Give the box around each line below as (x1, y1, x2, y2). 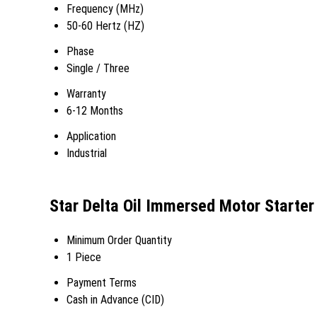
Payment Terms (67, 276, 137, 290)
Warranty (67, 86, 106, 100)
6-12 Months (67, 103, 123, 117)
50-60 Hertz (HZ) (67, 18, 144, 33)
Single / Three (67, 61, 129, 75)
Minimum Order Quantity (67, 234, 172, 248)
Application (67, 129, 116, 143)
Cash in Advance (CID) (67, 293, 164, 307)
